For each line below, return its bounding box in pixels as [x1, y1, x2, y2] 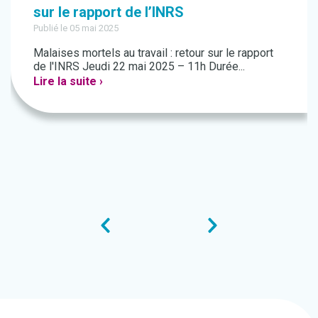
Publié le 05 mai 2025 [33, 22, 119, 33]
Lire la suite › [33, 74, 103, 88]
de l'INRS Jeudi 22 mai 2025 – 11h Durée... [33, 59, 245, 73]
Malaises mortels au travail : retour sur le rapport [33, 45, 273, 60]
